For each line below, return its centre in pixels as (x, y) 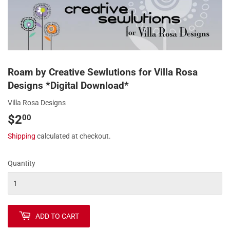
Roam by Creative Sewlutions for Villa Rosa (103, 72)
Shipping (22, 136)
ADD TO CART (57, 216)
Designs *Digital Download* (68, 85)
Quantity (22, 164)
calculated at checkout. (73, 136)
